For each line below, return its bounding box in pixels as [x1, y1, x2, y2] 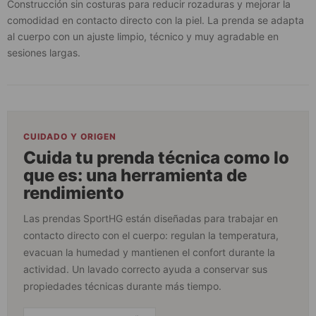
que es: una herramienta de [23, 165, 247, 186]
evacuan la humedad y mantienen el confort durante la [23, 246, 275, 259]
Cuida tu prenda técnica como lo [23, 147, 289, 169]
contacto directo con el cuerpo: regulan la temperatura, [23, 229, 279, 242]
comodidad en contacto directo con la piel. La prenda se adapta [7, 14, 304, 27]
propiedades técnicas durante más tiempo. [23, 280, 221, 293]
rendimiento [23, 183, 124, 204]
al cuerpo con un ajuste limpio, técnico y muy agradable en [7, 30, 279, 43]
